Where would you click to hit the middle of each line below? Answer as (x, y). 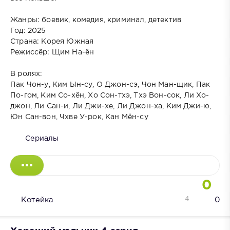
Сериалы (42, 138)
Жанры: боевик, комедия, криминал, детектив (96, 20)
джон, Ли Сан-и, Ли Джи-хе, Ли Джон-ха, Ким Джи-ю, (111, 106)
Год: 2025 (28, 31)
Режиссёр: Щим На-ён (52, 52)
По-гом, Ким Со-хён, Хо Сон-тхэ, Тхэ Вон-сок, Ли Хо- (110, 95)
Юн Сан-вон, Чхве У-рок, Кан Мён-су (79, 117)
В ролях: (26, 74)
